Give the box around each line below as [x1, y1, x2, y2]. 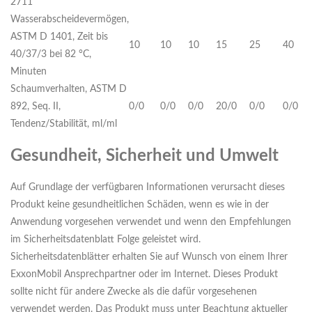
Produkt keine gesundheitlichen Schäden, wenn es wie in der [10, 200, 269, 210]
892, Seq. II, [10, 102, 61, 112]
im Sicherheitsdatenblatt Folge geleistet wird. [10, 235, 201, 245]
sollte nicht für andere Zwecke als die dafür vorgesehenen [10, 287, 257, 297]
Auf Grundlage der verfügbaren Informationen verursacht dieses [10, 182, 285, 193]
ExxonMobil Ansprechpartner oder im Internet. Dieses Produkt [10, 270, 278, 280]
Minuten [10, 67, 47, 77]
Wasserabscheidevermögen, [10, 15, 129, 25]
